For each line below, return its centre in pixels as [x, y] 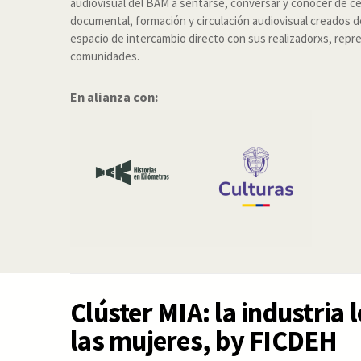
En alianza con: [114, 96]
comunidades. [105, 56]
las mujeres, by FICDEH [204, 341]
